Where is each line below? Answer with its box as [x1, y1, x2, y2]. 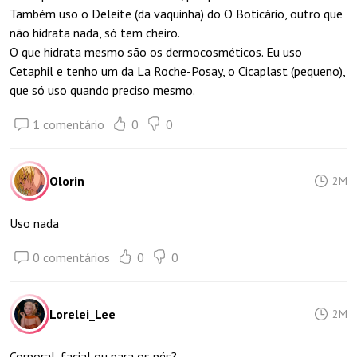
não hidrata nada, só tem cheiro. [10, 25, 180, 41]
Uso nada [10, 215, 59, 231]
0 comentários [33, 249, 110, 265]
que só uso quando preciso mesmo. [10, 82, 195, 98]
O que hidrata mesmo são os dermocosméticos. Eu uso [10, 44, 302, 60]
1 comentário [33, 116, 104, 132]
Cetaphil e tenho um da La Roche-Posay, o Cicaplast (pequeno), [10, 63, 345, 79]
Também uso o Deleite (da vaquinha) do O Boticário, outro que [10, 6, 343, 22]
